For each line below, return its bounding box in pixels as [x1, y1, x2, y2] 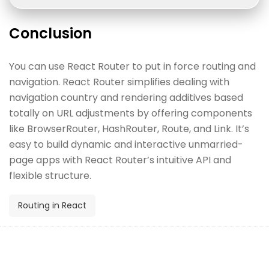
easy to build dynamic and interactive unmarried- [9, 137, 243, 151]
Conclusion [9, 23, 92, 43]
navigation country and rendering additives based [9, 90, 243, 104]
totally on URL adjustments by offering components [9, 106, 252, 120]
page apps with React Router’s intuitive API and [9, 153, 231, 167]
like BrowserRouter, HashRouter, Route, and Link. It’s [9, 121, 249, 136]
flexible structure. [9, 168, 91, 183]
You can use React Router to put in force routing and [9, 59, 256, 73]
